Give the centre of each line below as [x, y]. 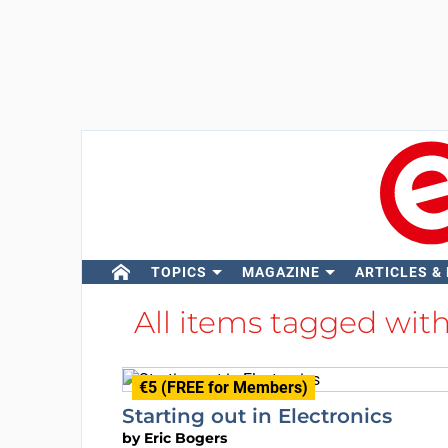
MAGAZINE [280, 272]
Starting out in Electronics [256, 415]
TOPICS [178, 272]
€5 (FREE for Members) [223, 387]
